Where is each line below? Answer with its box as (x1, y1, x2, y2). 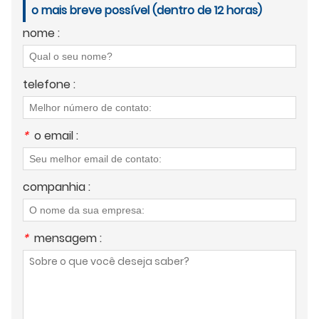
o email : (34, 127, 78, 145)
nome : (23, 25, 60, 42)
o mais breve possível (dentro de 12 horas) (31, 2, 262, 19)
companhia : (23, 179, 90, 196)
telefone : (23, 76, 75, 93)
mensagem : (34, 230, 102, 247)
